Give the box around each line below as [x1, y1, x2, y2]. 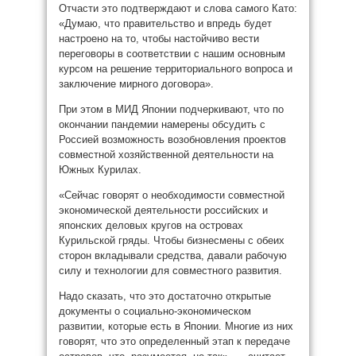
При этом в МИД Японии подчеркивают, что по [59, 103, 284, 115]
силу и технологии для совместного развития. [59, 265, 282, 277]
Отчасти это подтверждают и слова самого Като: [59, 2, 297, 14]
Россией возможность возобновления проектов [59, 133, 286, 145]
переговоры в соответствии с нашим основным [59, 48, 285, 60]
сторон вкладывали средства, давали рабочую [59, 250, 287, 261]
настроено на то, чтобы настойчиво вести [59, 33, 259, 44]
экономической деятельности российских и [59, 204, 268, 216]
